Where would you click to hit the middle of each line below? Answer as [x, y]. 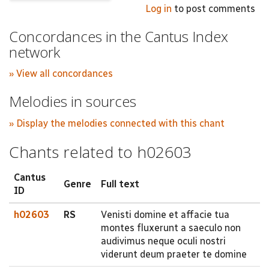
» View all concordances [61, 74]
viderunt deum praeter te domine [174, 254]
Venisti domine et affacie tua [165, 215]
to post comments [213, 8]
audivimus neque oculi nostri [163, 241]
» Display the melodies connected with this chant [117, 123]
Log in [159, 8]
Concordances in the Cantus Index [119, 36]
